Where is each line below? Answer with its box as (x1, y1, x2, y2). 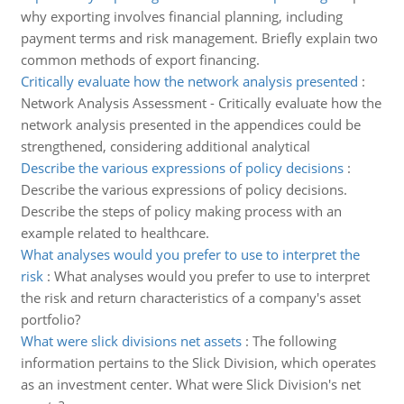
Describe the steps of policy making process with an (20, 202, 342, 220)
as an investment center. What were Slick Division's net (20, 375, 361, 393)
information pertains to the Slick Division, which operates (20, 353, 376, 372)
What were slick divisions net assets (20, 332, 242, 350)
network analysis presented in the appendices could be (20, 115, 361, 133)
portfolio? (20, 310, 80, 328)
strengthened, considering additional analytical (20, 137, 310, 155)
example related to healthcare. (20, 224, 209, 242)
